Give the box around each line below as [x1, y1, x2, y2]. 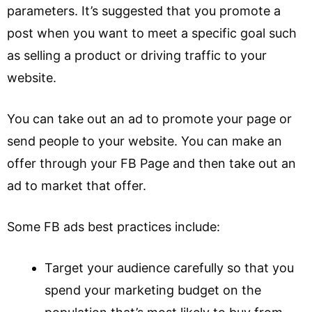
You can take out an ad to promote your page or [7, 111, 292, 126]
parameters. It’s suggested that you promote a [7, 3, 281, 18]
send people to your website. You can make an [7, 134, 282, 148]
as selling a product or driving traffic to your [7, 48, 267, 63]
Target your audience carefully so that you [45, 260, 294, 275]
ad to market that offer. [7, 178, 146, 193]
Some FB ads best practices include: [7, 219, 220, 234]
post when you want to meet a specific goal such [7, 26, 297, 40]
